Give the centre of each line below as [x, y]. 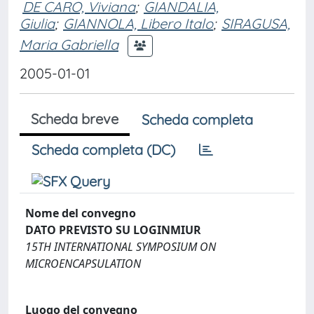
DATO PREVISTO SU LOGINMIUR [113, 230]
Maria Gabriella [69, 44]
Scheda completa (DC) [103, 150]
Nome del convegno [81, 213]
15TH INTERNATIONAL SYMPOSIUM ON [121, 247]
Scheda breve [75, 119]
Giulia [37, 23]
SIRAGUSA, [256, 23]
